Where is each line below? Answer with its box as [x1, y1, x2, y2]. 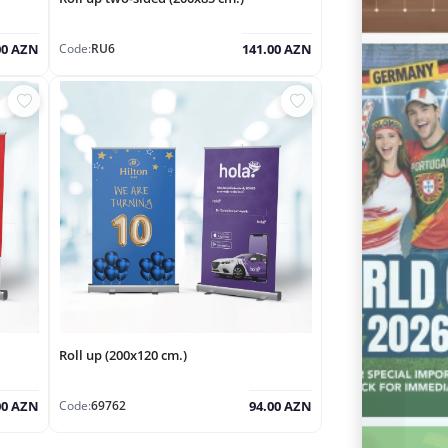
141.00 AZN [242, 40, 312, 58]
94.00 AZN [249, 397, 312, 416]
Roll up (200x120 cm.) [59, 346, 187, 364]
